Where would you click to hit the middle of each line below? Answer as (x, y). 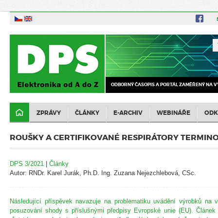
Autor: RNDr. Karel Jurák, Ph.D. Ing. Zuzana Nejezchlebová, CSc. (103, 173)
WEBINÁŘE (173, 113)
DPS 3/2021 (27, 163)
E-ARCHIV (128, 113)
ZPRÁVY (49, 113)
